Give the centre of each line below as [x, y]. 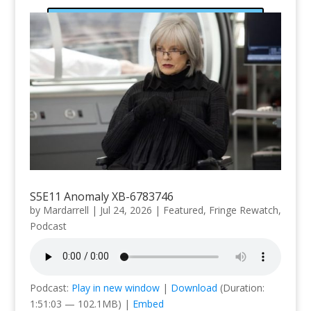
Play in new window [115, 287]
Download [194, 287]
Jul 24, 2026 [126, 210]
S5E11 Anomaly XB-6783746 [101, 196]
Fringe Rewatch [243, 210]
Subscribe [155, 25]
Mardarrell [66, 210]
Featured [183, 210]
